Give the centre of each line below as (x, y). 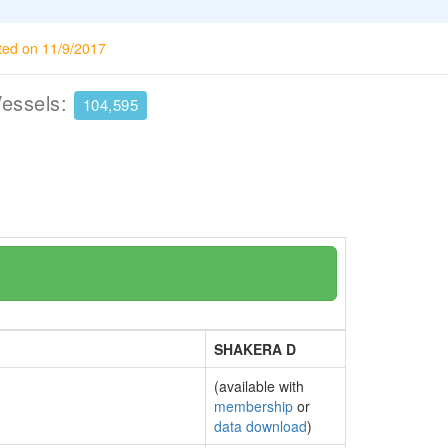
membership (253, 406)
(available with (259, 386)
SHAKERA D (255, 349)
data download (260, 426)
